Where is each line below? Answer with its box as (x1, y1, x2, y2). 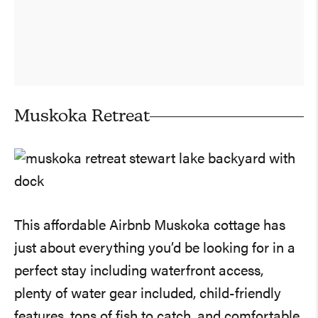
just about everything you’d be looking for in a (14, 241, 295, 256)
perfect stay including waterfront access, (14, 264, 263, 279)
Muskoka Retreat (14, 108, 150, 126)
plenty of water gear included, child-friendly (14, 287, 281, 302)
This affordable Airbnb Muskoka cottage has (14, 219, 285, 234)
